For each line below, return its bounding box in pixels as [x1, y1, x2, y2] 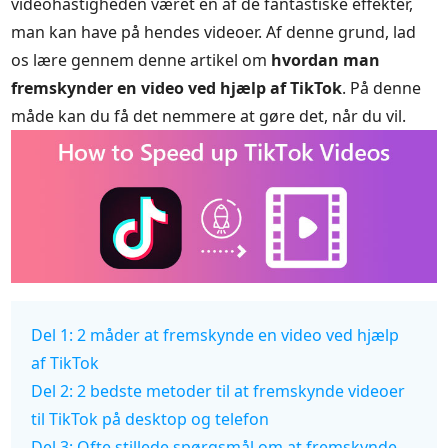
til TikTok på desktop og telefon [31, 407, 270, 430]
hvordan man [271, 49, 381, 71]
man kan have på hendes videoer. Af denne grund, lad [11, 21, 417, 43]
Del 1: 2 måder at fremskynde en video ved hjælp [31, 323, 400, 346]
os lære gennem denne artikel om [11, 49, 272, 71]
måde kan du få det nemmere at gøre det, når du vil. [11, 105, 407, 127]
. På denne [342, 77, 422, 99]
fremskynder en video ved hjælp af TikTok [11, 77, 343, 99]
